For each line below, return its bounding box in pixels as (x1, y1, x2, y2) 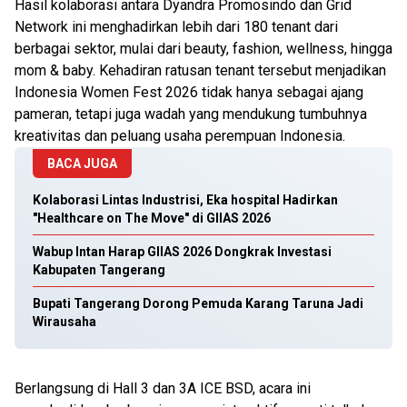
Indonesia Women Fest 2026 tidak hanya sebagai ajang (15, 84, 363, 101)
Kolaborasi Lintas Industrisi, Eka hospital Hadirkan (33, 193, 338, 207)
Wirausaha (33, 314, 96, 329)
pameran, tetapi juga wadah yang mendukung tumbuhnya (15, 105, 367, 123)
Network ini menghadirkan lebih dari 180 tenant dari (15, 18, 338, 35)
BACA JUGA (47, 156, 117, 171)
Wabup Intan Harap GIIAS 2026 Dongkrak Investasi (33, 244, 332, 259)
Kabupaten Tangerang (33, 263, 165, 277)
